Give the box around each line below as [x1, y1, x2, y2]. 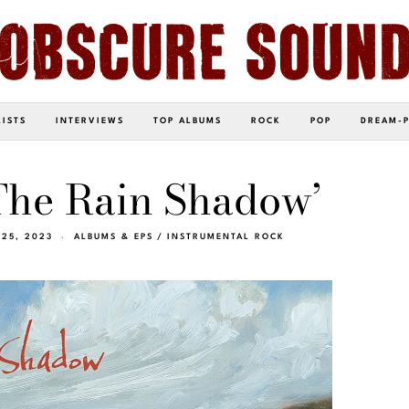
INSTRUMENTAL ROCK [166, 232, 285, 241]
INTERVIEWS [56, 116, 124, 125]
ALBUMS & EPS [73, 232, 153, 241]
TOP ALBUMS [153, 116, 222, 125]
